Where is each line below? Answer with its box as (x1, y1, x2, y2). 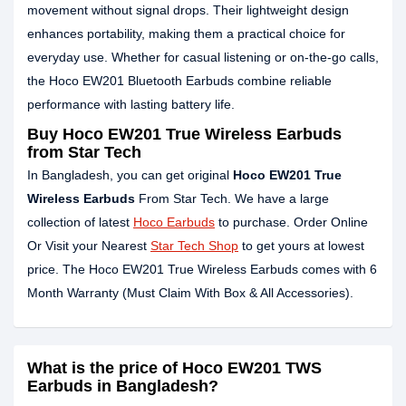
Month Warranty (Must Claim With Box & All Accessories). (27, 285, 353, 300)
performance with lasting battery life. (27, 97, 235, 111)
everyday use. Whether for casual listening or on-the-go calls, (27, 50, 379, 64)
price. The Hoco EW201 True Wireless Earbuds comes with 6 (27, 262, 377, 276)
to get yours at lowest (238, 238, 364, 253)
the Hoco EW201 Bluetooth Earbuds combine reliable (27, 73, 332, 88)
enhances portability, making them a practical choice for (27, 26, 345, 41)
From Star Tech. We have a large (135, 191, 329, 206)
